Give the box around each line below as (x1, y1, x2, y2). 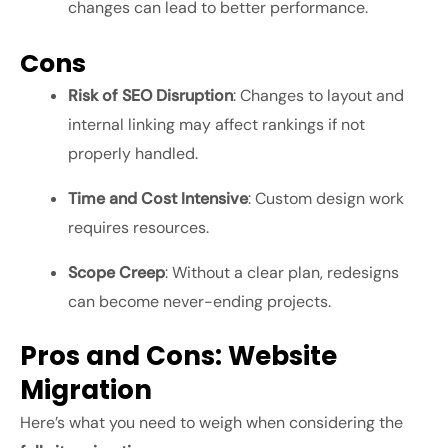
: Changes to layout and (233, 85, 404, 107)
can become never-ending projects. (68, 291, 331, 313)
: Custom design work (248, 188, 404, 210)
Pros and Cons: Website (20, 338, 337, 375)
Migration (20, 372, 152, 409)
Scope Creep (68, 262, 165, 284)
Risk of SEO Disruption (68, 85, 233, 107)
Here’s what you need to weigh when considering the (20, 412, 403, 434)
